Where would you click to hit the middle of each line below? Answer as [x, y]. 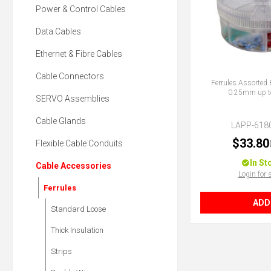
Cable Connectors [70, 77]
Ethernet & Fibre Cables [79, 54]
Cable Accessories [73, 166]
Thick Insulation [77, 230]
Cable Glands [61, 121]
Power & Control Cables [81, 9]
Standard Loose [78, 209]
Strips [61, 252]
